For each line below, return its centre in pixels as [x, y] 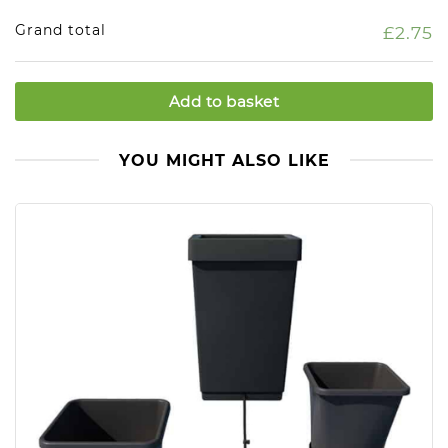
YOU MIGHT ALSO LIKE [224, 161]
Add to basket [224, 102]
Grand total [60, 30]
